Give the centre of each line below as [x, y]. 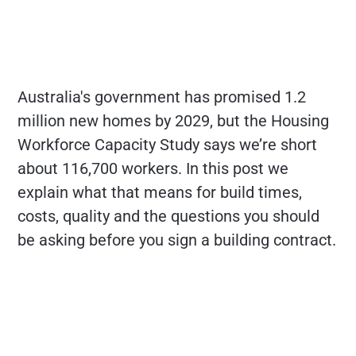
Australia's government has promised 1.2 [162, 97]
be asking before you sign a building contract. [177, 240]
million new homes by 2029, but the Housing [174, 120]
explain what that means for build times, [160, 192]
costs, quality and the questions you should [169, 216]
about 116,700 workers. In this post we [153, 168]
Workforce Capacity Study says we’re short [168, 144]
